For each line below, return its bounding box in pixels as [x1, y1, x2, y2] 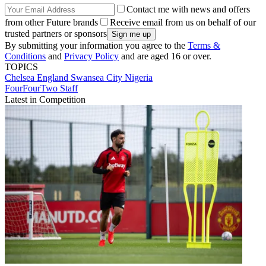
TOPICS [5, 62, 38, 72]
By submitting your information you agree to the [5, 40, 188, 51]
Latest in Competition [5, 94, 85, 105]
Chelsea [5, 72, 37, 83]
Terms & [188, 40, 220, 51]
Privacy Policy [64, 51, 119, 62]
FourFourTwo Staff [5, 83, 78, 94]
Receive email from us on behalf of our [110, 17, 256, 28]
